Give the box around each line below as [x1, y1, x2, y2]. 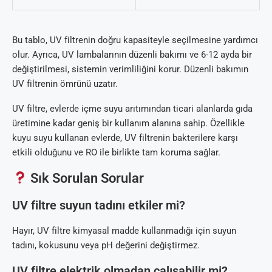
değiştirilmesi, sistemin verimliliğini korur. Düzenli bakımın [12, 64, 248, 75]
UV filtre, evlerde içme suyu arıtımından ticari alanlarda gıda [12, 103, 253, 115]
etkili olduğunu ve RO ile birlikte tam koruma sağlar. [12, 147, 220, 158]
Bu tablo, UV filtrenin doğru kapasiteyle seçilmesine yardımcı [12, 35, 258, 46]
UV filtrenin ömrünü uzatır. [12, 78, 118, 90]
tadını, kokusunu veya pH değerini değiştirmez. [12, 240, 200, 251]
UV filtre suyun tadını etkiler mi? [12, 198, 185, 213]
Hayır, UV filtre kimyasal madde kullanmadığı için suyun [12, 225, 236, 237]
